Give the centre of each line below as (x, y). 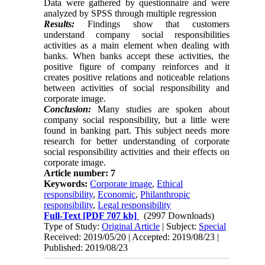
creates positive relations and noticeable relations (137, 77)
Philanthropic (165, 195)
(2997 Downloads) (179, 216)
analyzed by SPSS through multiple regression (130, 14)
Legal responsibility (135, 205)
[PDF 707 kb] (109, 216)
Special (213, 227)
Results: (59, 24)
